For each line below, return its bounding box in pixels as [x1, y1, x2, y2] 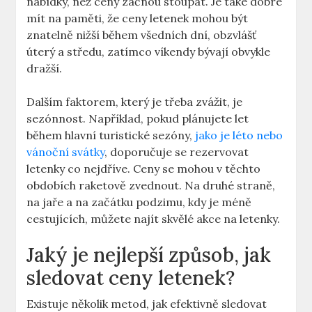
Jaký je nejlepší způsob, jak [26, 242, 272, 268]
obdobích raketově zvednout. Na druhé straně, [26, 178, 276, 193]
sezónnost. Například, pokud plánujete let [26, 111, 249, 126]
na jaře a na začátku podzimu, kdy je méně [26, 195, 252, 210]
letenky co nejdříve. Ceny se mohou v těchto [26, 162, 261, 176]
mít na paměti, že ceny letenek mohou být [26, 11, 249, 26]
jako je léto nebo [195, 128, 283, 143]
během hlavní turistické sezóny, [26, 128, 196, 143]
